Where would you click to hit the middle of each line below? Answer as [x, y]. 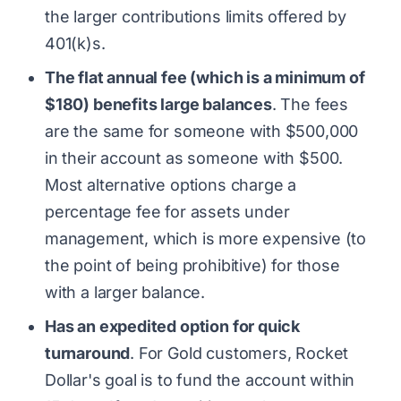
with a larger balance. [125, 292]
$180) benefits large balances [158, 104]
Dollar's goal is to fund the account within [200, 380]
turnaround [88, 353]
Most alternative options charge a [171, 184]
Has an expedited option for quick [173, 326]
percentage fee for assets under [167, 211]
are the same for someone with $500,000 [202, 131]
